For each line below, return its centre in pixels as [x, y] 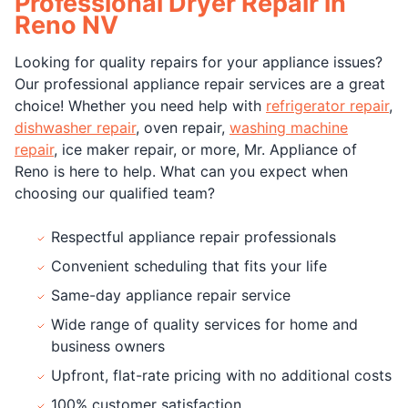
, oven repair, [183, 127]
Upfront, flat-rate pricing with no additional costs [221, 375]
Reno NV [66, 25]
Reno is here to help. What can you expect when [181, 171]
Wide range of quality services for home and [204, 324]
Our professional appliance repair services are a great [200, 83]
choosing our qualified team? [115, 193]
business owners [108, 346]
